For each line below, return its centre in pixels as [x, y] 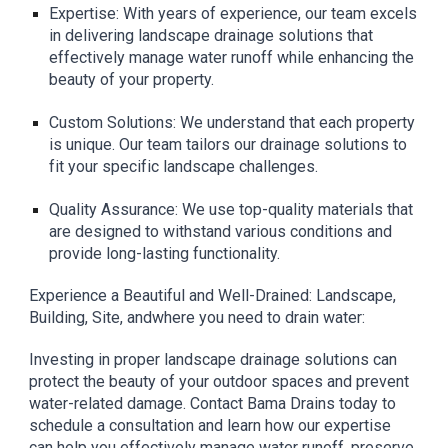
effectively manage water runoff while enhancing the [232, 57]
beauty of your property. [132, 79]
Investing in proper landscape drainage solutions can [213, 359]
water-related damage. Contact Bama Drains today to [213, 403]
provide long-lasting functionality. [165, 253]
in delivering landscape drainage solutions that [211, 35]
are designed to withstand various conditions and [221, 231]
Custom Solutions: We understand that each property [232, 122]
